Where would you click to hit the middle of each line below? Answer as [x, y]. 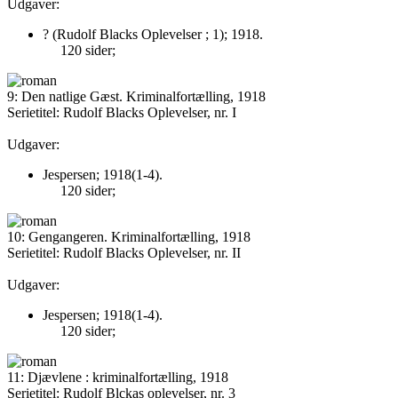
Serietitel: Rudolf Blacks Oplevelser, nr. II [124, 253]
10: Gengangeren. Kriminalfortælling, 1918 [129, 237]
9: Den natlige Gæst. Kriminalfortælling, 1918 [136, 96]
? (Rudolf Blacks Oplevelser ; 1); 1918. [153, 34]
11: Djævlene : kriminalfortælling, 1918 [118, 377]
